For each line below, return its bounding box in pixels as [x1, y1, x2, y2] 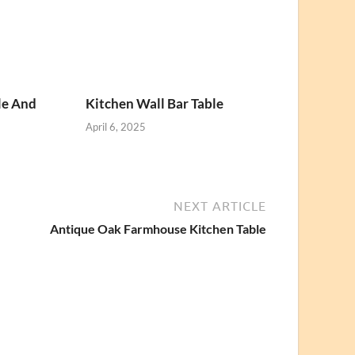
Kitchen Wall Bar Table [86, 95, 224, 113]
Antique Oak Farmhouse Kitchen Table [50, 220, 266, 236]
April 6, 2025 [86, 120, 147, 133]
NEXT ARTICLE [174, 198, 266, 213]
